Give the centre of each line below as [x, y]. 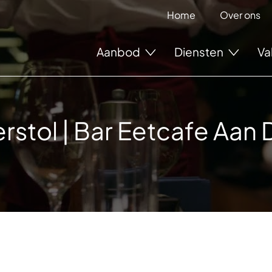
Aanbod [120, 52]
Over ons [240, 15]
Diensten [200, 52]
